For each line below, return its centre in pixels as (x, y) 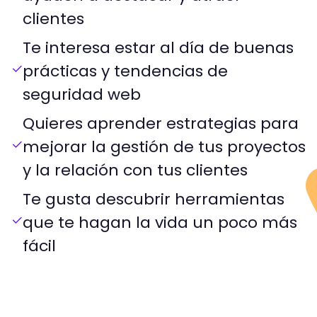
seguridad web (82, 95)
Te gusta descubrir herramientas (154, 200)
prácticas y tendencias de (125, 71)
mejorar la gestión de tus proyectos (164, 147)
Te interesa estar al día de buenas (158, 48)
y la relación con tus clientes (135, 171)
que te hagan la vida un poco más (160, 223)
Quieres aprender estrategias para (161, 124)
